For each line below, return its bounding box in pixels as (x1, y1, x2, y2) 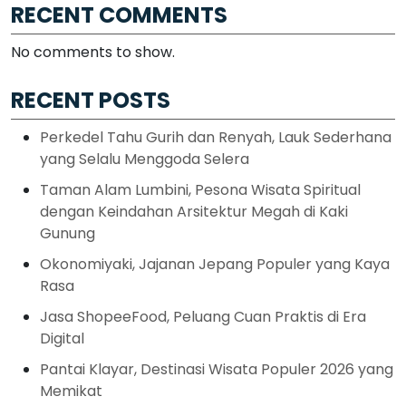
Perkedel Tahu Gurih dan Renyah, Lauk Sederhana (40, 126, 391, 148)
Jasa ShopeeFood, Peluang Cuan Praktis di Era (40, 305, 366, 327)
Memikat (40, 380, 102, 401)
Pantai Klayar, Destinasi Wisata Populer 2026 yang (40, 358, 393, 380)
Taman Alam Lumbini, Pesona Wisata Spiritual (40, 179, 361, 200)
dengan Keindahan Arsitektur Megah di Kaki (40, 200, 348, 222)
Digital (40, 327, 84, 349)
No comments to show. (11, 42, 175, 63)
